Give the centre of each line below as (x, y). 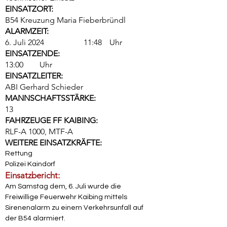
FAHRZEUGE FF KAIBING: (51, 120)
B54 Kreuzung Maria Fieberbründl (65, 20)
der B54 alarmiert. (35, 218)
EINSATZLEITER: (34, 76)
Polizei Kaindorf (30, 164)
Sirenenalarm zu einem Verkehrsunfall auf (75, 208)
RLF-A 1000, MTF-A (39, 131)
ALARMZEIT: (27, 31)
